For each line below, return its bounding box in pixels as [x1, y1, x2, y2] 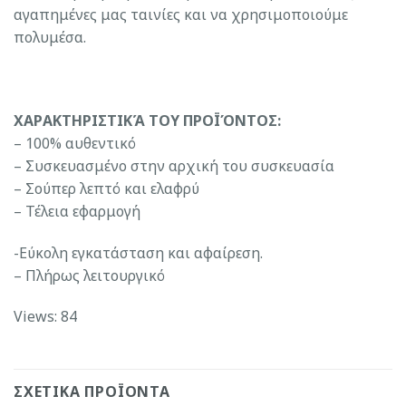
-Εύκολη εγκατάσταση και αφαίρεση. [14, 242, 263, 263]
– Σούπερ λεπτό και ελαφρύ [14, 178, 199, 198]
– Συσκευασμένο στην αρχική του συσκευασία [14, 155, 334, 176]
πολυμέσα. [14, 27, 86, 48]
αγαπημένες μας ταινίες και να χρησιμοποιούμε [14, 5, 348, 25]
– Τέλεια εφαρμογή [14, 200, 140, 221]
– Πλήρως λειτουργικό [14, 265, 165, 285]
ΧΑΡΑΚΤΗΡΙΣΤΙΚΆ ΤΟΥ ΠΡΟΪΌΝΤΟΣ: [14, 110, 281, 130]
